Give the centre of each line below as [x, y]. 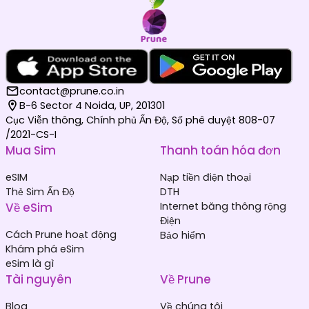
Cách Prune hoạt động [61, 234]
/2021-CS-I [31, 134]
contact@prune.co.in [72, 91]
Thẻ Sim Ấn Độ [40, 191]
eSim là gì [30, 263]
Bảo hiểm [183, 235]
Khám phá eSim [45, 249]
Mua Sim [31, 150]
